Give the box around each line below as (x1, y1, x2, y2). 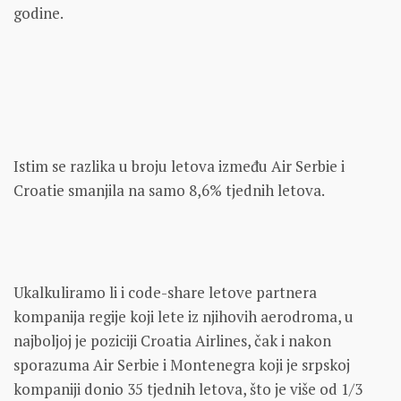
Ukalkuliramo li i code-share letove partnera (13, 282, 317, 303)
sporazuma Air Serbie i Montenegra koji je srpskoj (13, 354, 350, 376)
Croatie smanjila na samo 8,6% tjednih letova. (13, 180, 325, 201)
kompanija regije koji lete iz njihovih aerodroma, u (13, 306, 354, 328)
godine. (13, 3, 64, 24)
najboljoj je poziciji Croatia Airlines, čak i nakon (13, 330, 331, 352)
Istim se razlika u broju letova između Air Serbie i (13, 156, 345, 177)
